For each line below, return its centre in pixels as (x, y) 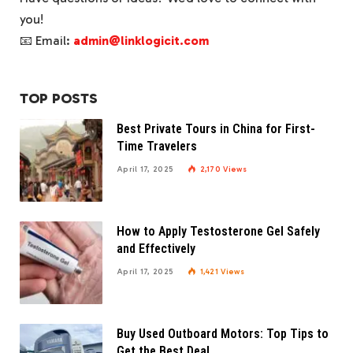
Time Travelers (157, 147)
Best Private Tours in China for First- (216, 129)
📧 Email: (46, 41)
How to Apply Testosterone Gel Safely (218, 232)
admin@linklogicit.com (141, 41)
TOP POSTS (59, 99)
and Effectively (156, 249)
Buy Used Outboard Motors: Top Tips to (223, 334)
